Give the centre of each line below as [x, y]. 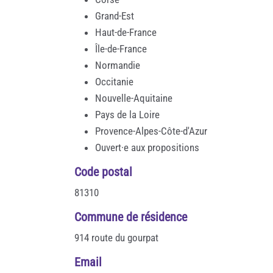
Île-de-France [121, 48]
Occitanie [114, 81]
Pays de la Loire [127, 114]
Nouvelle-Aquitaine [134, 98]
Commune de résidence [131, 217]
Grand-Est [115, 16]
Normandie [118, 65]
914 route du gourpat [116, 237]
